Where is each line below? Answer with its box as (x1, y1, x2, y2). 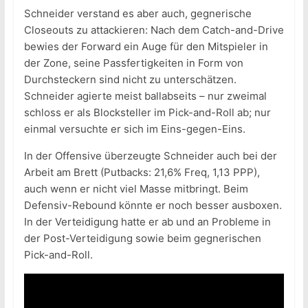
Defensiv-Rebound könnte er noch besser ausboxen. (23, 198, 282, 212)
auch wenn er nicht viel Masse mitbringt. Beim (23, 181, 248, 195)
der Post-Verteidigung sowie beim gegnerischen (23, 231, 261, 245)
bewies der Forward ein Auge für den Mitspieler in (23, 39, 268, 53)
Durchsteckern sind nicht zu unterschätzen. (23, 72, 236, 86)
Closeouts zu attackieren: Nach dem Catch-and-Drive (23, 23, 284, 36)
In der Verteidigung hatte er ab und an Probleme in (23, 214, 271, 228)
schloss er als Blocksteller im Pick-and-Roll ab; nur (23, 105, 271, 119)
